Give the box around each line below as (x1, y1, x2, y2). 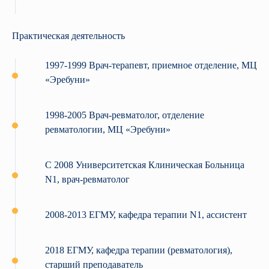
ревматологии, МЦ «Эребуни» (45, 124, 171, 135)
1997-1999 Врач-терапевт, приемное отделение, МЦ (45, 60, 257, 71)
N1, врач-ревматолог (45, 174, 130, 185)
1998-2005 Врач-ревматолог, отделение (45, 110, 204, 121)
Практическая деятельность (12, 31, 125, 41)
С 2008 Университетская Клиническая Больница (45, 160, 244, 171)
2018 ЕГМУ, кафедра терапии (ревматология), (45, 245, 232, 256)
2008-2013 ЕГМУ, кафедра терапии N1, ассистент (45, 210, 247, 220)
